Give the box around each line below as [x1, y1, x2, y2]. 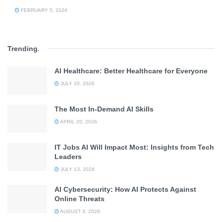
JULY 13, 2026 [59, 166, 95, 172]
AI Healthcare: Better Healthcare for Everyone [55, 66, 208, 75]
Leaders [55, 152, 82, 161]
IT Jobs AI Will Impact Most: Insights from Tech [55, 143, 214, 151]
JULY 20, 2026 [59, 80, 95, 86]
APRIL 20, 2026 [59, 118, 97, 124]
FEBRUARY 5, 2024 [19, 7, 67, 13]
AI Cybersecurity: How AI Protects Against [55, 185, 196, 193]
